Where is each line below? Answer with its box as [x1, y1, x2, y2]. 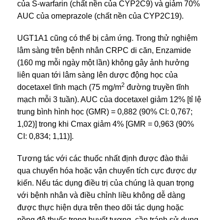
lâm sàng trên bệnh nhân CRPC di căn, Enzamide [17, 46, 191, 55]
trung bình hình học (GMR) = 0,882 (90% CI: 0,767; [17, 107, 192, 116]
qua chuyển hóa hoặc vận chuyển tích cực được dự [17, 166, 197, 175]
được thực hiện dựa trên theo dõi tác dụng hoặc [17, 203, 184, 212]
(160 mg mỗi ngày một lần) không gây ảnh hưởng [17, 58, 189, 67]
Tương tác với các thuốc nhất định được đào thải [17, 154, 188, 163]
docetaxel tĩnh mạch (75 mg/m [17, 82, 121, 91]
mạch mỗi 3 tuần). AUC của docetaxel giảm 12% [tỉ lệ [17, 95, 201, 104]
